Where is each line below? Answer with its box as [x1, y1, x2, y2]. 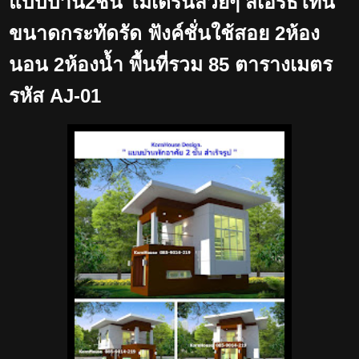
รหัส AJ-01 [9, 85, 101, 107]
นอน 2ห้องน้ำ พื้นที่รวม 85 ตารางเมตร [9, 54, 333, 75]
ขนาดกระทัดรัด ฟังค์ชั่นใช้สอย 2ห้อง [9, 22, 320, 44]
